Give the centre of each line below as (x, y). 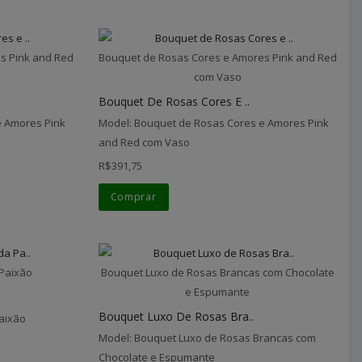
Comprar (133, 196)
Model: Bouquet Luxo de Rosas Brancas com (207, 337)
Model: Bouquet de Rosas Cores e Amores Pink (213, 122)
